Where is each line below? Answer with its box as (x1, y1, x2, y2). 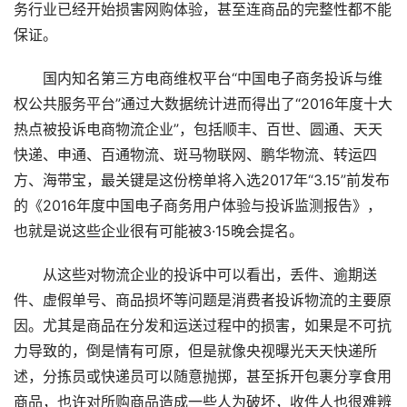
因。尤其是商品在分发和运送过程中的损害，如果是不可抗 (14, 317, 392, 335)
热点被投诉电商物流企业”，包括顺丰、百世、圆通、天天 (14, 121, 382, 139)
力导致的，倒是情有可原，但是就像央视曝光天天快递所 (14, 342, 377, 361)
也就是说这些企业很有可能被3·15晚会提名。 (14, 223, 303, 241)
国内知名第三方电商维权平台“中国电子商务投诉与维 (14, 70, 382, 88)
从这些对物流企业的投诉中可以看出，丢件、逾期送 (14, 266, 377, 284)
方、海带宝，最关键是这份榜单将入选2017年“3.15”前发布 (14, 172, 390, 190)
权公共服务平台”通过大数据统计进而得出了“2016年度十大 (14, 95, 392, 114)
